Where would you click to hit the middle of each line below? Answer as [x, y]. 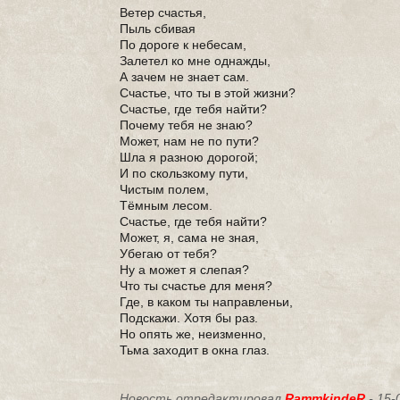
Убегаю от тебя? [169, 254]
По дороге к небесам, [183, 45]
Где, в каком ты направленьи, [207, 302]
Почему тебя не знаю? [187, 125]
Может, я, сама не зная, [190, 237]
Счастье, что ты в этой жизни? [208, 93]
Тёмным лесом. [167, 205]
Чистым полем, [165, 189]
